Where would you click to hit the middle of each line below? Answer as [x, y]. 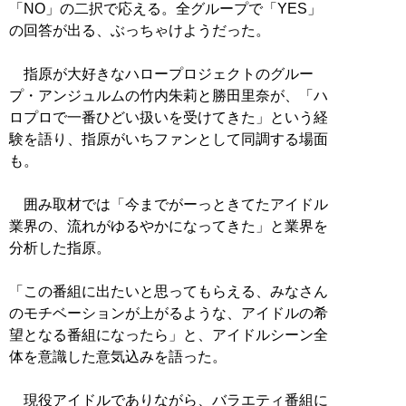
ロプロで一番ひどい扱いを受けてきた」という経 [169, 117]
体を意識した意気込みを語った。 [118, 356]
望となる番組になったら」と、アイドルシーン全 [169, 334]
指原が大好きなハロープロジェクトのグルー [161, 73]
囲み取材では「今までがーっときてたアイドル [169, 204]
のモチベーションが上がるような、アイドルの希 [169, 313]
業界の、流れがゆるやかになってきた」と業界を [169, 226]
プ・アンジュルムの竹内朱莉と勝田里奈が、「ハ [169, 95]
